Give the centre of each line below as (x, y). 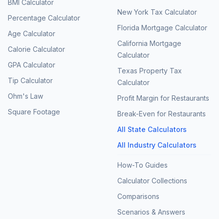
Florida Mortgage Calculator (162, 28)
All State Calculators (152, 129)
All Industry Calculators (157, 145)
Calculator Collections (152, 181)
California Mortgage (149, 43)
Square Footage (34, 112)
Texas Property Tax (150, 71)
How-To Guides (142, 165)
